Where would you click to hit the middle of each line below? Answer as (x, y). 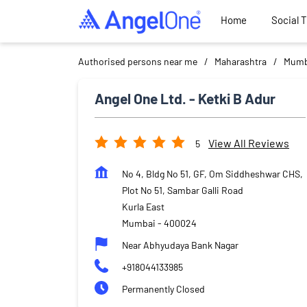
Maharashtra (241, 61)
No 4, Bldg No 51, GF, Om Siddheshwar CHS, (212, 173)
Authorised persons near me (138, 61)
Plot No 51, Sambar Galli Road (183, 190)
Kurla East (143, 206)
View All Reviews (249, 143)
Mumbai (139, 223)
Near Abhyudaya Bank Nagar (180, 245)
